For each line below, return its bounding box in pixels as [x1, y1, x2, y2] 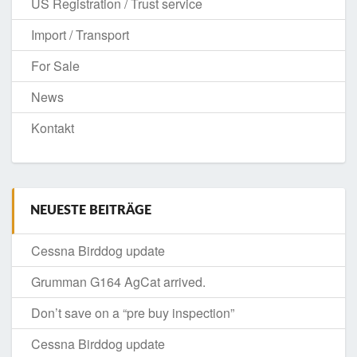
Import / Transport [31, 25, 129, 44]
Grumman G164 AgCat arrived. [31, 272, 206, 291]
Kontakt [31, 118, 74, 137]
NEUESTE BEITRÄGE [30, 203, 151, 217]
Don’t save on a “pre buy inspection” [31, 303, 234, 322]
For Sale [31, 56, 80, 75]
